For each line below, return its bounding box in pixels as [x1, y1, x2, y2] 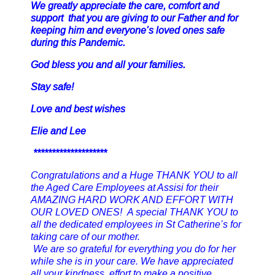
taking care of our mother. [31, 231, 140, 242]
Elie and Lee [31, 126, 88, 136]
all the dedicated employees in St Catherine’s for [31, 219, 241, 230]
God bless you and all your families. [31, 60, 185, 70]
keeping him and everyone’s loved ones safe [31, 25, 225, 36]
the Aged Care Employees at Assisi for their [31, 182, 219, 193]
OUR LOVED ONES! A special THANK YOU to [31, 207, 238, 217]
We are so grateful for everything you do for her [33, 244, 236, 254]
